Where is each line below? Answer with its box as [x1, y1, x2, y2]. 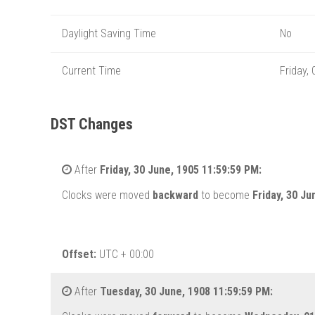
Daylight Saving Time [62, 26, 156, 40]
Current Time [62, 63, 121, 77]
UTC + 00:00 [99, 247, 154, 262]
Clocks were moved [62, 188, 153, 202]
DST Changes [51, 115, 133, 133]
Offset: [62, 247, 99, 262]
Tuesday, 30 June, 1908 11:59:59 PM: [100, 285, 273, 299]
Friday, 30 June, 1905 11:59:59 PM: [100, 163, 262, 177]
